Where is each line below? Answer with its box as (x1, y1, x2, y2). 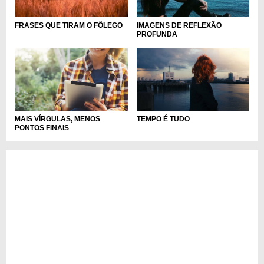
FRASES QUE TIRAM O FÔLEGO (15, 21, 123, 29)
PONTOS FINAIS (15, 124, 69, 133)
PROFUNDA (136, 29, 177, 38)
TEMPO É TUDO (136, 115, 190, 124)
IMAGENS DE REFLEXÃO (136, 21, 222, 29)
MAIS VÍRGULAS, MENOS (15, 115, 100, 124)
